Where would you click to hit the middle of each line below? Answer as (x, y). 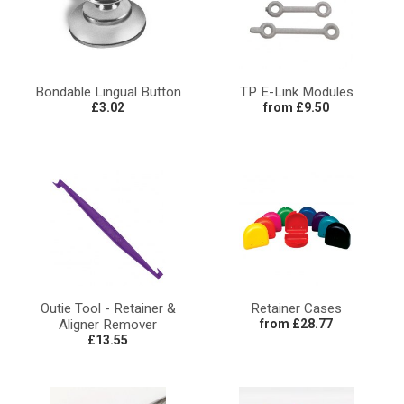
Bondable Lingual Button (108, 92)
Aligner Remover (108, 324)
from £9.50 (296, 107)
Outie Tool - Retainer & (108, 308)
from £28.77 (296, 323)
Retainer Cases (296, 308)
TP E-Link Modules (296, 92)
